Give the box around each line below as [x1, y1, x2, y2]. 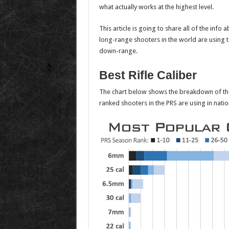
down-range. [99, 47, 138, 55]
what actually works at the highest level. [99, 3, 214, 11]
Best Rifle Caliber [99, 68, 197, 82]
